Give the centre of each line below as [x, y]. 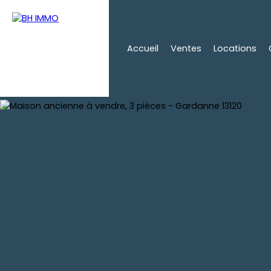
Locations [235, 48]
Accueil [143, 48]
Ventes [186, 48]
